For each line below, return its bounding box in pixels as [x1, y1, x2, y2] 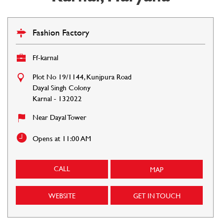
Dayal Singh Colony [33, 82, 91, 93]
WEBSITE [48, 190, 75, 201]
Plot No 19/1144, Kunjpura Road [33, 71, 132, 82]
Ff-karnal [33, 52, 58, 63]
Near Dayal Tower [33, 111, 86, 122]
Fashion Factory [33, 25, 89, 39]
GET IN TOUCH [133, 190, 181, 201]
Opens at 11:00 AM [33, 133, 91, 144]
